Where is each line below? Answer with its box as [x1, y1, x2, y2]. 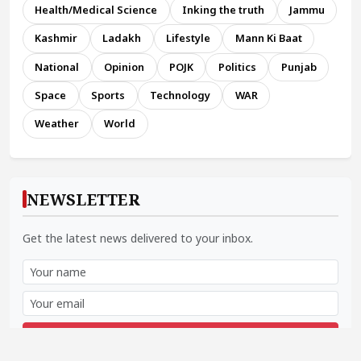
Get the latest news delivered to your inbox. [23, 230, 253, 246]
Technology [149, 88, 210, 103]
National [35, 59, 80, 74]
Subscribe [156, 326, 205, 342]
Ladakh [102, 31, 142, 46]
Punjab [280, 59, 317, 74]
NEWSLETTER [27, 188, 140, 210]
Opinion [104, 59, 145, 74]
